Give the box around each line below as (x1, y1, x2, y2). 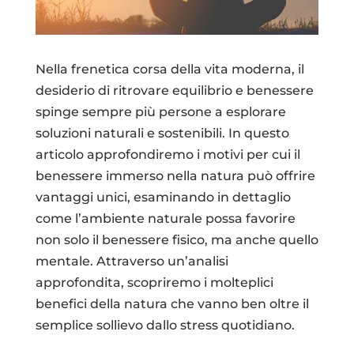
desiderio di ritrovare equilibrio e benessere (35, 82, 314, 98)
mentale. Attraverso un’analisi (35, 253, 228, 269)
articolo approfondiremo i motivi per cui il (35, 146, 300, 162)
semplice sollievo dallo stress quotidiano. (35, 317, 295, 333)
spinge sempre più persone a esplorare (35, 104, 286, 119)
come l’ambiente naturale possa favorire (35, 210, 296, 226)
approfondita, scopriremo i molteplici (35, 274, 273, 290)
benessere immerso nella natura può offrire (35, 168, 315, 183)
